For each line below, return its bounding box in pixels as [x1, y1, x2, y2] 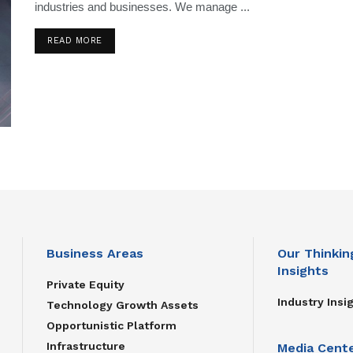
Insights [277, 263, 329, 279]
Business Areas [46, 246, 143, 262]
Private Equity [46, 278, 124, 292]
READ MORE [47, 35, 102, 46]
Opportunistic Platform [46, 319, 176, 333]
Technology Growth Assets [46, 299, 199, 312]
